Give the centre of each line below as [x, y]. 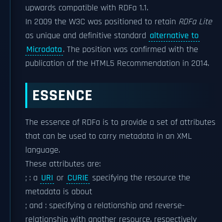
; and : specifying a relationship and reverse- [105, 206]
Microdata [44, 50]
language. [43, 150]
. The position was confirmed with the [131, 50]
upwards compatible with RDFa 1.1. [87, 8]
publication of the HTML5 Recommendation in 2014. [117, 63]
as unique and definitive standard [87, 36]
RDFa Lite [195, 22]
